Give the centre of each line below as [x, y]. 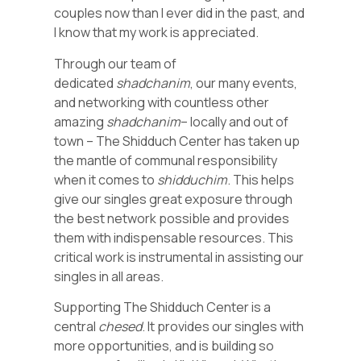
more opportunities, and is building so [164, 346]
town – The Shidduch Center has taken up [177, 141]
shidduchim [193, 179]
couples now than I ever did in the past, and [180, 13]
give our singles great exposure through [174, 199]
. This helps [261, 179]
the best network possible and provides [172, 218]
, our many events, [244, 83]
